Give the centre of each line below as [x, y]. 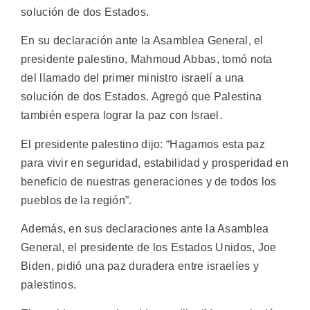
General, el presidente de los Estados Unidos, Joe [149, 248]
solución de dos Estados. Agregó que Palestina [142, 97]
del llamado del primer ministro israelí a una [133, 78]
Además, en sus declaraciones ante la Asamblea [145, 229]
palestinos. [49, 285]
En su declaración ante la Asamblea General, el [142, 41]
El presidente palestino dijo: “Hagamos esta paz [143, 144]
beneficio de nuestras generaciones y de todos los [149, 181]
